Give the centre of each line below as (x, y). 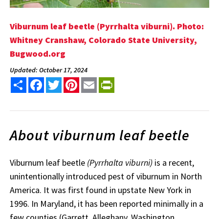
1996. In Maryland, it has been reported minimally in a (107, 204)
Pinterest (95, 81)
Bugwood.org (38, 53)
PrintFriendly (137, 81)
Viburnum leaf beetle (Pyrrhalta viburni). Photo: (107, 26)
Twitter (74, 81)
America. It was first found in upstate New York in (100, 190)
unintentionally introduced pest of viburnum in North (106, 176)
